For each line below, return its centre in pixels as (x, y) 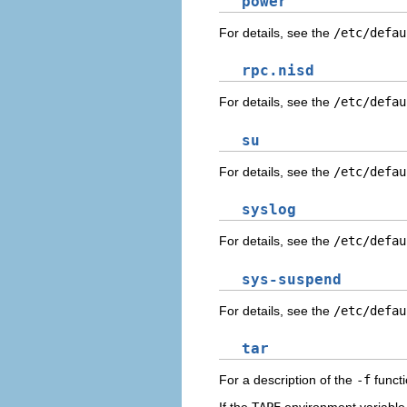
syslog (269, 210)
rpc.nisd (278, 71)
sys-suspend (292, 279)
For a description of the (288, 380)
